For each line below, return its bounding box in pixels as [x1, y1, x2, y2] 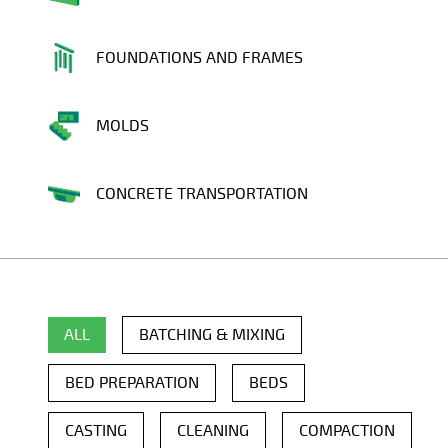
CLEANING [177, 421, 249, 442]
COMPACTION [299, 421, 395, 442]
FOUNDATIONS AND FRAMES [96, 48, 303, 69]
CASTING [65, 421, 127, 442]
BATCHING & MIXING [139, 325, 285, 346]
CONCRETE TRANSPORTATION [96, 184, 308, 205]
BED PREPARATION [65, 373, 199, 394]
